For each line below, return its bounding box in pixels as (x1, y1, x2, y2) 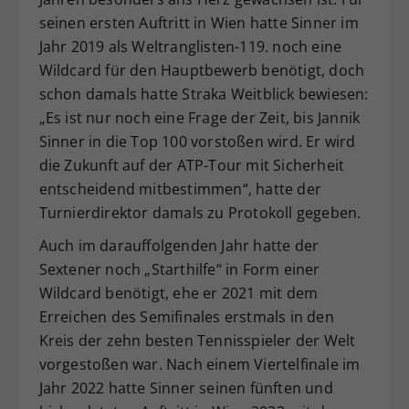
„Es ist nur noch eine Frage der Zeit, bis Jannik (38, 107, 361, 128)
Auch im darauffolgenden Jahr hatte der (38, 235, 320, 256)
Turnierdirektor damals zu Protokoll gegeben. (38, 202, 362, 223)
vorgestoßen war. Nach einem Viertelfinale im (38, 353, 361, 374)
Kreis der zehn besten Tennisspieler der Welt (38, 330, 356, 351)
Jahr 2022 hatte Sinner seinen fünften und (38, 377, 333, 398)
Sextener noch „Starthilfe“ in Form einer (38, 258, 320, 279)
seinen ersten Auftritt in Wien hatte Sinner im (38, 12, 359, 33)
